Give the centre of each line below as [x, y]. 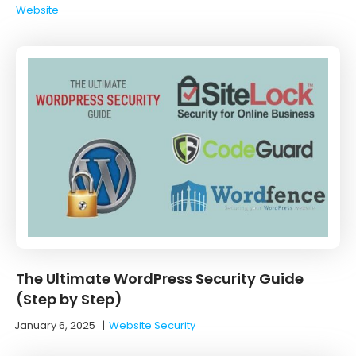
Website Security [152, 325]
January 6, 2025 [55, 325]
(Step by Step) [69, 299]
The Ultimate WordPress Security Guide [160, 278]
